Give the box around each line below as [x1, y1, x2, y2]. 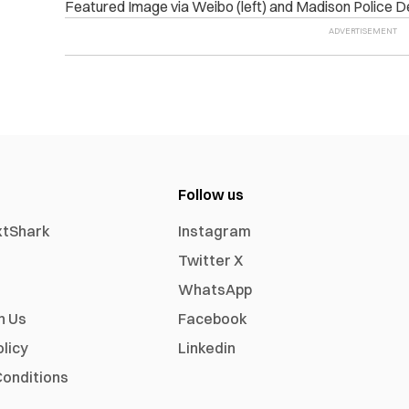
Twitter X [178, 251, 244, 270]
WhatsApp [178, 280, 253, 299]
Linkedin [178, 339, 236, 358]
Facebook [178, 309, 248, 329]
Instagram [178, 222, 252, 241]
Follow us [178, 185, 245, 204]
